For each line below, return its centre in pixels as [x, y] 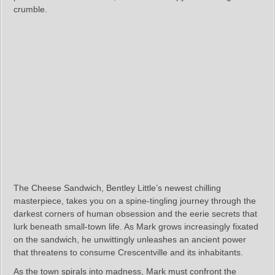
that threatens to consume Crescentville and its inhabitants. [128, 252]
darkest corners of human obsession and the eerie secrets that [135, 214]
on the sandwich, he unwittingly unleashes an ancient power [130, 239]
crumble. [30, 9]
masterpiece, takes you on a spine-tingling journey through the [135, 201]
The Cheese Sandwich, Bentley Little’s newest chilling [117, 188]
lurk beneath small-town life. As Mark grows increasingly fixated [136, 227]
